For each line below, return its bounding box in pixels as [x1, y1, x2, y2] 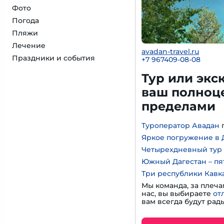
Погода [12, 16, 39, 25]
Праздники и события [12, 53, 95, 62]
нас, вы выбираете [141, 189, 213, 198]
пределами [141, 99, 215, 113]
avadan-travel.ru [141, 47, 199, 56]
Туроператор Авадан [141, 121, 219, 130]
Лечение [12, 41, 45, 50]
